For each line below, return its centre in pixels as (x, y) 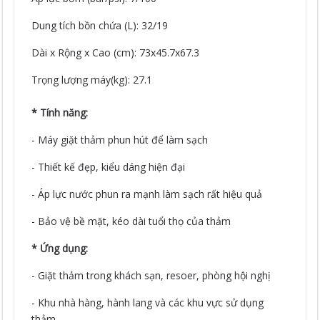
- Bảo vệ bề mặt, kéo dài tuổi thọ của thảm (133, 221)
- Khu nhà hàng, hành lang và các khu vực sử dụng (148, 302)
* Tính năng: (61, 112)
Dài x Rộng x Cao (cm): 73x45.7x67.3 (117, 52)
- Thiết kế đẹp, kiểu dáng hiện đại (110, 167)
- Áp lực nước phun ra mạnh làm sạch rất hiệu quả (149, 194)
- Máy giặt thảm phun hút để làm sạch (121, 140)
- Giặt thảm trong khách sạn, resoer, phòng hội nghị (153, 275)
